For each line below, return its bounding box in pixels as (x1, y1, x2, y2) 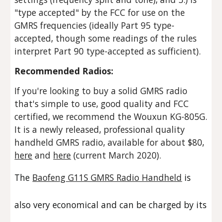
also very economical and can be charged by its (14, 199, 207, 211)
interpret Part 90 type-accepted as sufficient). (14, 45, 204, 57)
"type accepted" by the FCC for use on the (14, 6, 185, 18)
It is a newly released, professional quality (14, 123, 185, 135)
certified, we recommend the (14, 111, 134, 122)
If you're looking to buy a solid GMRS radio (14, 85, 188, 97)
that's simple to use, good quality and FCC (14, 98, 189, 110)
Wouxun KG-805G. (134, 111, 208, 122)
